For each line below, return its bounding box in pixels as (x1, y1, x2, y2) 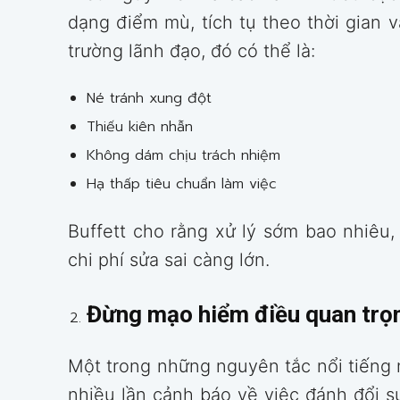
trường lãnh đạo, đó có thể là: (68, 40, 315, 62)
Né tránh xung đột (87, 87, 212, 110)
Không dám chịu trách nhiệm (87, 145, 280, 167)
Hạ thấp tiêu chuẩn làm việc (87, 173, 277, 196)
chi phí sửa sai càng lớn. (68, 249, 270, 271)
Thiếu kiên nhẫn (87, 116, 193, 138)
